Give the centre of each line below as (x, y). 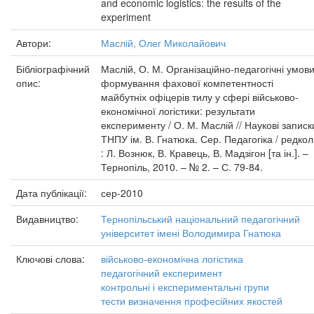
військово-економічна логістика (172, 259)
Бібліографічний (53, 69)
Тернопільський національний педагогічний (200, 219)
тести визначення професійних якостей (192, 301)
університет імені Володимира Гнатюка (191, 233)
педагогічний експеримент (162, 273)
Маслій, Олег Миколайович (163, 43)
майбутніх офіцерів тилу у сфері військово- (200, 97)
